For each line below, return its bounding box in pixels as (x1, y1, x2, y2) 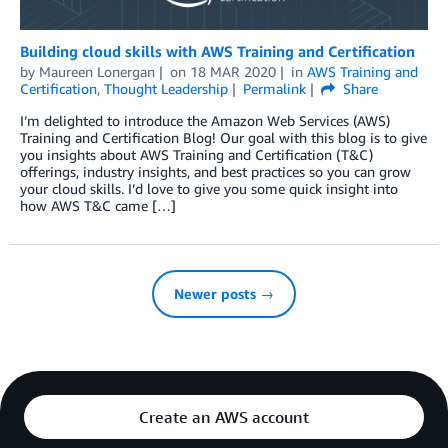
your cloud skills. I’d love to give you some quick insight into (20, 180, 398, 198)
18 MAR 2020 (189, 63, 276, 81)
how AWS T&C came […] (20, 197, 176, 215)
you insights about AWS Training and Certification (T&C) (20, 146, 373, 164)
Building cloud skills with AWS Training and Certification (20, 42, 415, 61)
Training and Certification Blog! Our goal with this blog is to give (20, 129, 427, 147)
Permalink (242, 80, 306, 98)
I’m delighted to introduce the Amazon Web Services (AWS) (20, 112, 390, 130)
